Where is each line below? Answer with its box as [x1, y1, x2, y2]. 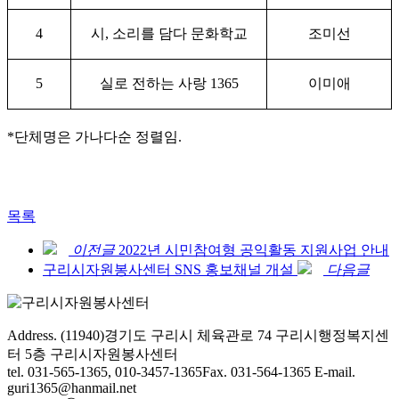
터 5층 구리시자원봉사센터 [7, 346, 178, 362]
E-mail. [311, 363, 355, 379]
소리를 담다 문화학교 [111, 25, 248, 41]
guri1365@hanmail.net [7, 379, 136, 395]
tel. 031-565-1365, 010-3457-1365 [7, 363, 202, 379]
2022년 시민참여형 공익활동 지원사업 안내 [118, 241, 389, 257]
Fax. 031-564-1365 [202, 363, 311, 379]
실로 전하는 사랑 [99, 75, 210, 91]
